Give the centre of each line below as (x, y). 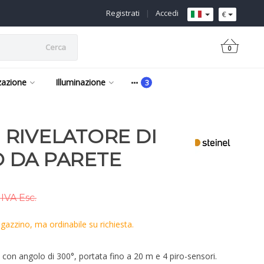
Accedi (167, 13)
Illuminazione (80, 82)
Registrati (123, 13)
